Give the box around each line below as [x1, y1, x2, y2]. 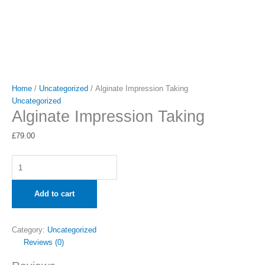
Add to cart [34, 189, 75, 199]
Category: [12, 225, 47, 234]
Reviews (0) [24, 237, 64, 247]
